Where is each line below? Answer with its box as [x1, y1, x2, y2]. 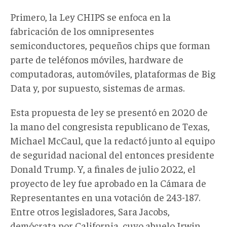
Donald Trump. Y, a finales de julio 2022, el [10, 162, 196, 175]
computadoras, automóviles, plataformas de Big [10, 66, 215, 80]
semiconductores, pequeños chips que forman [10, 38, 210, 51]
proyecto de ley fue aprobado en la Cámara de [10, 176, 206, 189]
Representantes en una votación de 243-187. [10, 190, 200, 203]
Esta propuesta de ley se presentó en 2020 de [10, 105, 208, 118]
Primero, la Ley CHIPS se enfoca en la [10, 10, 171, 23]
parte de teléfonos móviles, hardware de [10, 52, 183, 65]
